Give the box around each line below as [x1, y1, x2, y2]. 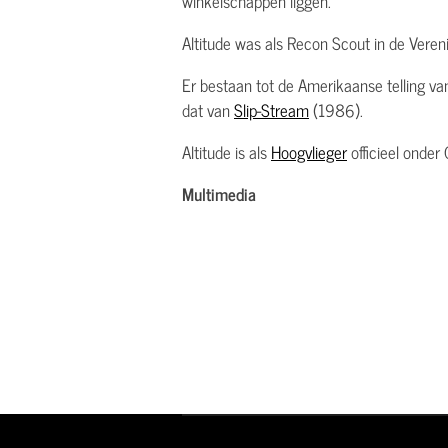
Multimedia [182, 180, 256, 208]
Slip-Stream [234, 96, 309, 124]
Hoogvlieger [271, 138, 347, 166]
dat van [182, 96, 234, 124]
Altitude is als [182, 138, 271, 166]
